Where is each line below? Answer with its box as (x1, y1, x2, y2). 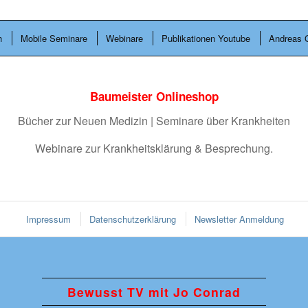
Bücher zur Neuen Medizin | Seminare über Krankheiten (18, 112, 290, 129)
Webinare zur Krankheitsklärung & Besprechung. (35, 140, 273, 156)
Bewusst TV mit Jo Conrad (67, 283, 241, 301)
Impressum (25, 212, 71, 226)
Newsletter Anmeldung (194, 212, 284, 226)
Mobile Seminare (20, 32, 87, 45)
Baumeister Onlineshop (89, 88, 219, 105)
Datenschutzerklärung (89, 212, 176, 226)
